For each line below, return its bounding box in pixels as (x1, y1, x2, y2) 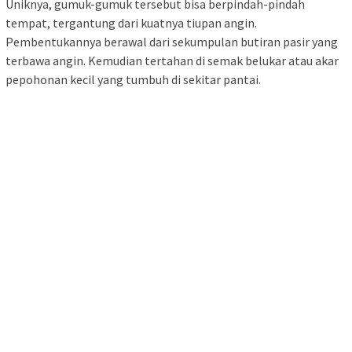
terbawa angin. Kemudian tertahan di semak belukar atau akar (5, 52, 339, 68)
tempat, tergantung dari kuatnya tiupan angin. (5, 14, 257, 31)
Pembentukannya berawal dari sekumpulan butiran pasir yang (5, 33, 338, 49)
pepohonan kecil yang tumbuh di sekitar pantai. (5, 71, 261, 87)
